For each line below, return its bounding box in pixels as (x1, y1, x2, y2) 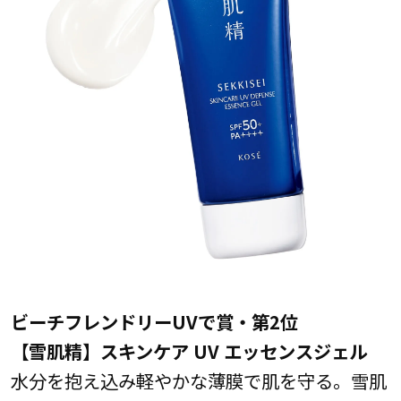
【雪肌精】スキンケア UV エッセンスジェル (10, 337, 367, 365)
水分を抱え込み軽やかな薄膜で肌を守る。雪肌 (10, 367, 387, 395)
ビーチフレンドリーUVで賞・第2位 (10, 308, 298, 336)
